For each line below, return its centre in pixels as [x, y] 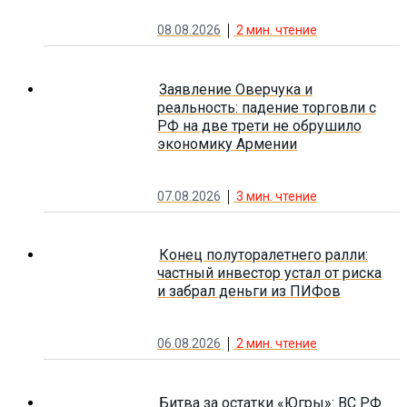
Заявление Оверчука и [236, 89]
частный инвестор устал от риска [269, 273]
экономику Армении [227, 144]
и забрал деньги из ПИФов [249, 292]
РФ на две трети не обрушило [259, 125]
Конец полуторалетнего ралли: [263, 255]
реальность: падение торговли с [267, 107]
